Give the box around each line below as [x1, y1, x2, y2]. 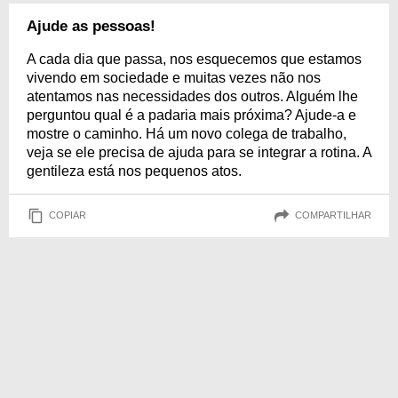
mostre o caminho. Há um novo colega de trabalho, [27, 125, 346, 141]
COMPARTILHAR [295, 210, 371, 221]
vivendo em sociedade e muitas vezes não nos [27, 69, 321, 85]
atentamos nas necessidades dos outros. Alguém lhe [27, 88, 358, 104]
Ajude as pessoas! [27, 17, 155, 35]
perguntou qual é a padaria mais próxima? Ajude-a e [27, 107, 356, 123]
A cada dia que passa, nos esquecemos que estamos [27, 51, 362, 67]
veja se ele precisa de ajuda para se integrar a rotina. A [27, 144, 371, 160]
